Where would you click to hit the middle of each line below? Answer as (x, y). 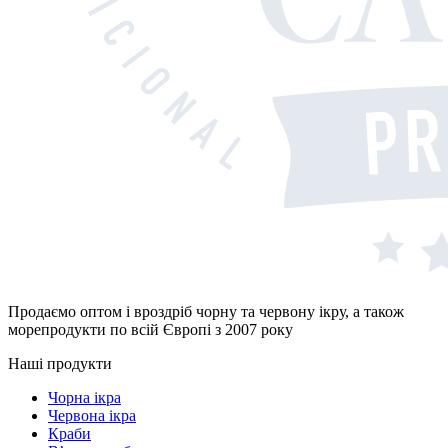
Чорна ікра (84, 398)
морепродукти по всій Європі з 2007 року (150, 330)
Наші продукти (60, 364)
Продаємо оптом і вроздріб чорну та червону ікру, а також (206, 312)
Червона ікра (92, 416)
